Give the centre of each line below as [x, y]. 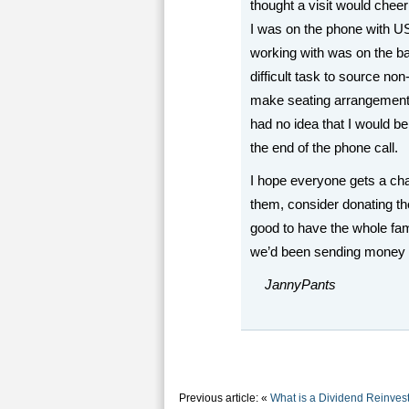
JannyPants [300, 285]
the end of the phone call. [324, 148]
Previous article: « [225, 398]
